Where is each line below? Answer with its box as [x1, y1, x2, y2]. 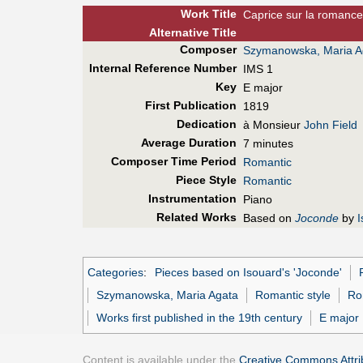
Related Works [156, 211, 237, 224]
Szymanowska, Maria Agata [96, 288, 239, 301]
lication [194, 99, 237, 113]
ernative [164, 26, 209, 40]
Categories [88, 266, 143, 280]
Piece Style [175, 173, 237, 187]
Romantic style [255, 288, 331, 301]
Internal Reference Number [88, 62, 237, 75]
